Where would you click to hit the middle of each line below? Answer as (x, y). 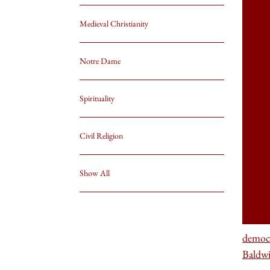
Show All (95, 173)
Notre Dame (100, 61)
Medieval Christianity (114, 24)
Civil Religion (101, 136)
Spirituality (97, 98)
